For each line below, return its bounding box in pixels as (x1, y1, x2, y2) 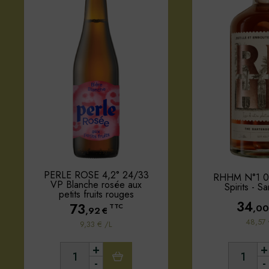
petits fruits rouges (58, 187, 134, 201)
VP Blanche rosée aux (50, 177, 142, 192)
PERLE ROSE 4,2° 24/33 (43, 168, 149, 182)
